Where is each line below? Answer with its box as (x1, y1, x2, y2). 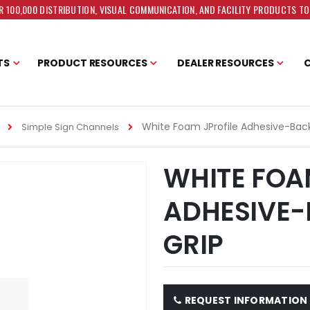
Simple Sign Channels (21, 120, 119, 134)
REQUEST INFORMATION (184, 293, 308, 308)
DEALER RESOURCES (177, 55, 274, 70)
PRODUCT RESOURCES (37, 55, 147, 70)
